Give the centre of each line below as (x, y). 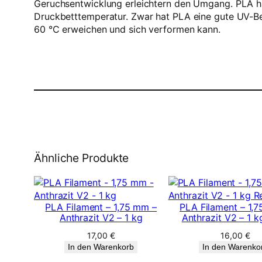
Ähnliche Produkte (82, 158)
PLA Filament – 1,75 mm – (101, 207)
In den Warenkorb (101, 247)
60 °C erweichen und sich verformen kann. (127, 29)
